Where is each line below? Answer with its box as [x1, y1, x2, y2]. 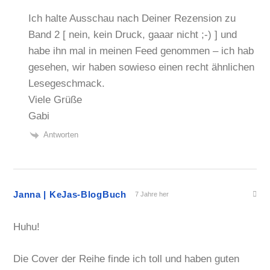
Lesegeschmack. [28, 78, 105, 89]
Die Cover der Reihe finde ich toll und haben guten [13, 253, 240, 265]
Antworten [43, 130, 79, 139]
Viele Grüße [28, 94, 83, 105]
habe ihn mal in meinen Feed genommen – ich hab [28, 45, 254, 57]
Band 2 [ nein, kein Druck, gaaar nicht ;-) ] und [28, 29, 237, 40]
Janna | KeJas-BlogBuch [13, 189, 127, 199]
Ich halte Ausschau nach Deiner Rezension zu [28, 13, 236, 24]
